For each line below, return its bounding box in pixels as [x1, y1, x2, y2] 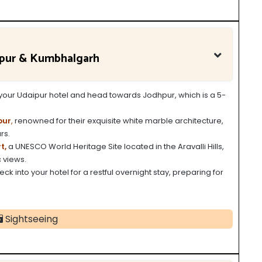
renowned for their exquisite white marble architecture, [13, 115, 223, 126]
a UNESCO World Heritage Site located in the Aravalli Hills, [6, 140, 224, 152]
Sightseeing [3, 212, 58, 226]
